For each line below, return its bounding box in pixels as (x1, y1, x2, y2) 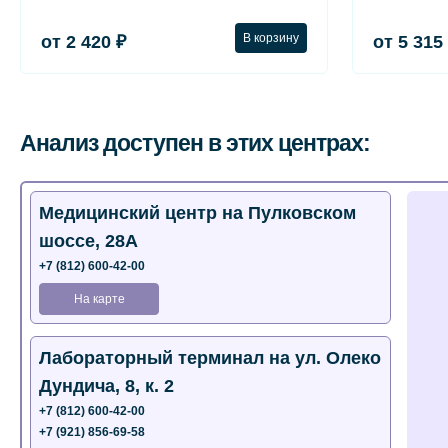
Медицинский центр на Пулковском (39, 203, 356, 223)
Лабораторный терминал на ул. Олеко (39, 348, 381, 368)
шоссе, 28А (39, 231, 138, 251)
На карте (73, 291, 125, 306)
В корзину (243, 30, 299, 45)
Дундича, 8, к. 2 (39, 376, 174, 396)
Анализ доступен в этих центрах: (20, 130, 370, 156)
